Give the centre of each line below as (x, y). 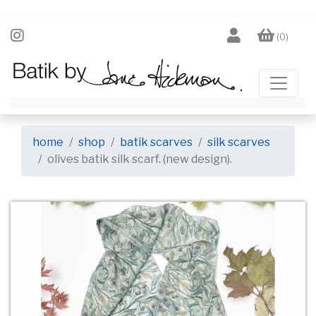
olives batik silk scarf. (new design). (140, 159)
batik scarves (156, 142)
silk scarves (239, 142)
